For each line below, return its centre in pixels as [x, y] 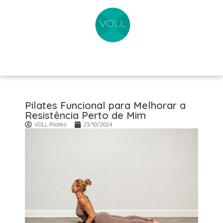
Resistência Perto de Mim [85, 115]
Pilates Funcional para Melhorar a [105, 105]
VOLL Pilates [50, 124]
